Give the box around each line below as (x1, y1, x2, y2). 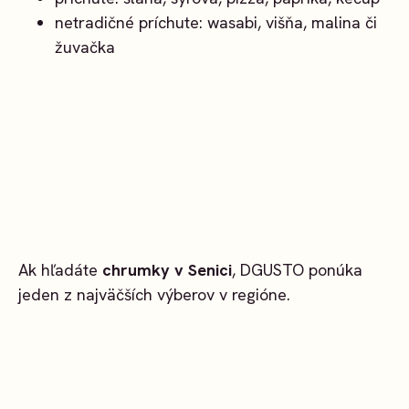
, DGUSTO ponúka (232, 258, 362, 280)
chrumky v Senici (102, 258, 232, 280)
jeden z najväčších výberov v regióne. (18, 283, 290, 305)
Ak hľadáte (18, 258, 102, 280)
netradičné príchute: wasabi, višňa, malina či (55, 12, 377, 34)
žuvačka (55, 37, 115, 58)
